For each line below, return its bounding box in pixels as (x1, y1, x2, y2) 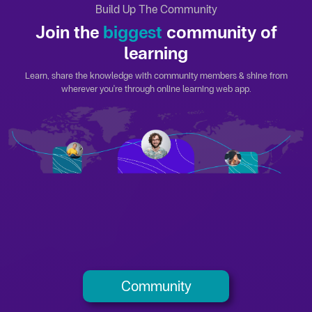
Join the (35, 21, 103, 42)
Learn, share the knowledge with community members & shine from (24, 70, 288, 81)
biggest (102, 21, 162, 42)
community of (162, 21, 277, 42)
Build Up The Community (95, 2, 217, 16)
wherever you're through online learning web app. (61, 83, 251, 94)
